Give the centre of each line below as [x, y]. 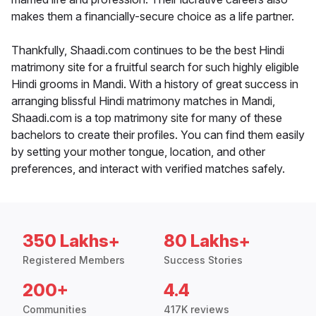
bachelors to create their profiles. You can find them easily [158, 135]
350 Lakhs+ [71, 241]
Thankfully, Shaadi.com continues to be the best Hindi [148, 50]
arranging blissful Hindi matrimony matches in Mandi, [143, 101]
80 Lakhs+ [207, 241]
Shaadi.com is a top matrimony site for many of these [147, 118]
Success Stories [203, 260]
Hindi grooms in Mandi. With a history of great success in [155, 84]
